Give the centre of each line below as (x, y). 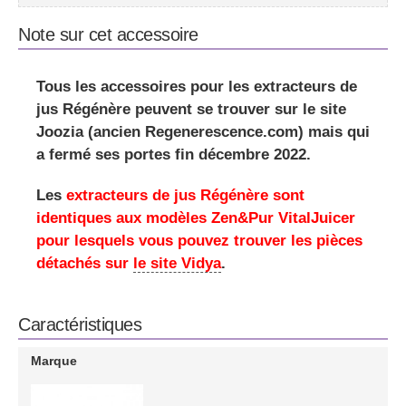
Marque (53, 360)
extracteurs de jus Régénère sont (185, 194)
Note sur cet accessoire (108, 34)
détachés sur (85, 262)
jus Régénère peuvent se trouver (155, 108)
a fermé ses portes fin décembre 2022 (171, 154)
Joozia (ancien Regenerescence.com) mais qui (203, 131)
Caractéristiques (80, 324)
